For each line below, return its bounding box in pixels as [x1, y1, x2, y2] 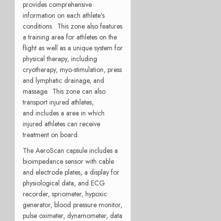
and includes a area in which [23, 108, 105, 118]
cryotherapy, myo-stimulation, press [23, 64, 122, 74]
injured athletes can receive [23, 118, 100, 129]
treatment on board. [23, 129, 79, 140]
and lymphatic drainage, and [23, 75, 104, 85]
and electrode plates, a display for [23, 167, 119, 177]
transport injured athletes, [23, 97, 94, 107]
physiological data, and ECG [23, 178, 105, 188]
